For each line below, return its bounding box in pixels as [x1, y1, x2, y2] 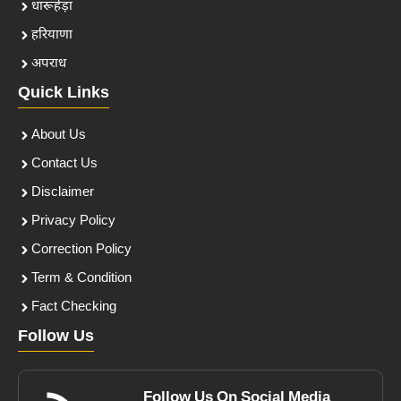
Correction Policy [31, 241, 132, 259]
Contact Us [31, 155, 98, 173]
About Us [31, 126, 86, 144]
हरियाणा [31, 26, 73, 44]
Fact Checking [31, 298, 116, 316]
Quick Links [18, 82, 109, 104]
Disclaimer [31, 183, 94, 201]
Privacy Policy [31, 212, 115, 230]
